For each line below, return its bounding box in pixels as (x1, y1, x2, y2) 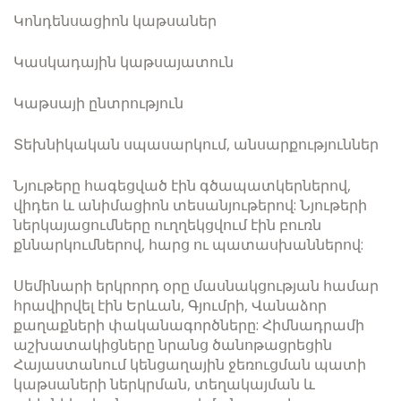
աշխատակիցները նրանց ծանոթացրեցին (13, 335, 332, 354)
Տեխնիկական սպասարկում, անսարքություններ (13, 134, 379, 154)
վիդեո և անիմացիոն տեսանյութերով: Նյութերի (13, 195, 367, 215)
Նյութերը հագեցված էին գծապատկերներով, (13, 175, 351, 195)
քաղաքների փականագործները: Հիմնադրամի (13, 315, 364, 335)
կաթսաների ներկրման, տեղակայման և (13, 374, 315, 394)
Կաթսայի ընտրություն (13, 93, 183, 113)
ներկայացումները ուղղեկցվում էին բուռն (13, 215, 321, 235)
